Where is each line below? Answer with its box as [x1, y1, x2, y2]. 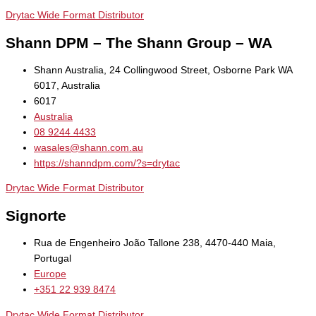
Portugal [34, 253, 71, 265]
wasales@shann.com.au [34, 142, 143, 153]
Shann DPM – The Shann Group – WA [6, 34, 272, 51]
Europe [34, 269, 66, 280]
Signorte [6, 207, 66, 224]
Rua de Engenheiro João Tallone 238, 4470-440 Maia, [34, 238, 276, 249]
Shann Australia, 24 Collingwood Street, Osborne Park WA [34, 64, 292, 75]
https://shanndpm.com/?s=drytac [34, 157, 180, 169]
